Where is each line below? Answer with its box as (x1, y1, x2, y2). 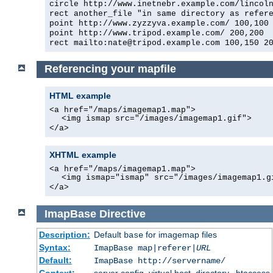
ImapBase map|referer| (93, 243, 196, 253)
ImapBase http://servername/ (93, 256, 225, 266)
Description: (38, 230, 90, 240)
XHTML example (49, 149, 116, 160)
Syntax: (38, 243, 71, 253)
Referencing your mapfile (44, 63, 176, 76)
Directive (99, 207, 146, 220)
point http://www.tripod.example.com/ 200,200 (49, 28, 264, 38)
